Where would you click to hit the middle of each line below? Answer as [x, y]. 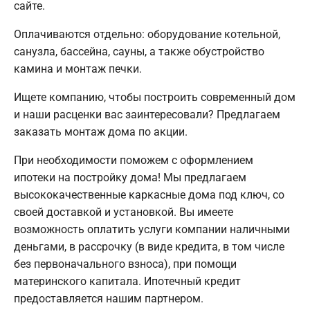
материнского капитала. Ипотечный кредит [127, 281]
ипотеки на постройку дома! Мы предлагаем [130, 177]
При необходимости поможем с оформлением [134, 160]
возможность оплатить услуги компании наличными [152, 229]
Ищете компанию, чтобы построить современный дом [155, 97]
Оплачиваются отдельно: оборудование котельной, [147, 34]
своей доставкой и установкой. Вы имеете [124, 212]
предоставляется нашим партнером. [109, 298]
